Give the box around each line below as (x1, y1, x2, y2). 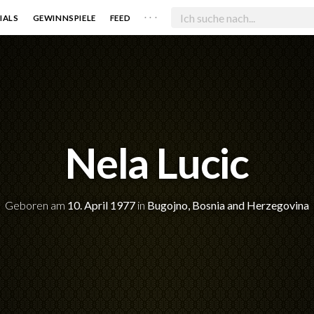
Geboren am (5, 198, 67, 212)
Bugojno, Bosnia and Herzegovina (147, 198, 309, 212)
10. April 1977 (67, 198, 135, 212)
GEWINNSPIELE (32, 13, 96, 22)
